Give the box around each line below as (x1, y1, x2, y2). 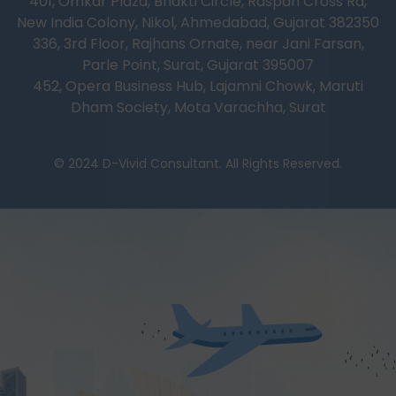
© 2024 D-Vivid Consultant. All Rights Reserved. (54, 154, 342, 172)
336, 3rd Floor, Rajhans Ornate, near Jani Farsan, (32, 33, 364, 54)
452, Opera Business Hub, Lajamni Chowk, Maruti (33, 75, 363, 96)
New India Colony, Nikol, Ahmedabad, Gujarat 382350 (17, 11, 379, 33)
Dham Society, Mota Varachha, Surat (70, 96, 326, 118)
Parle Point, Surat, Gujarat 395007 (82, 54, 314, 75)
